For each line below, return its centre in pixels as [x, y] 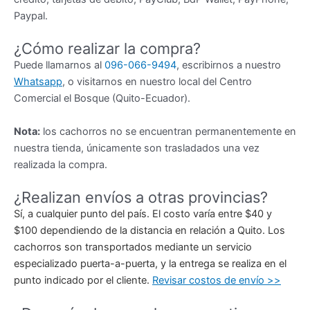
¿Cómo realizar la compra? [107, 49]
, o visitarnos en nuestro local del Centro [157, 82]
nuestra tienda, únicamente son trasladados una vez [137, 148]
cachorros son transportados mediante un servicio [133, 247]
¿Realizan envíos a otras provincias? [141, 198]
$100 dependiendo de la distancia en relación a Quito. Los [149, 231]
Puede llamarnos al [59, 65]
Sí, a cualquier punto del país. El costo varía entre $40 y [143, 214]
